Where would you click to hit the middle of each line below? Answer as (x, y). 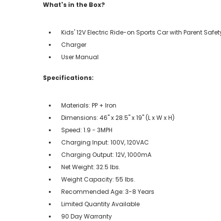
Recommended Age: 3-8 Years (108, 191)
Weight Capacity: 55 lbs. (98, 179)
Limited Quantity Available (100, 204)
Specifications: (68, 77)
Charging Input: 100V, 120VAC (105, 142)
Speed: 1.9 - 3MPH (87, 130)
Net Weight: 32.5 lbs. (91, 167)
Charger (74, 44)
